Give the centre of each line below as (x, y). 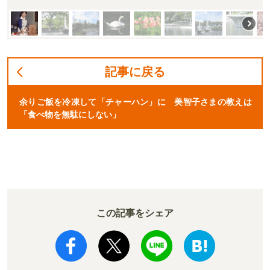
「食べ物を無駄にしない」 (70, 115)
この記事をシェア (135, 213)
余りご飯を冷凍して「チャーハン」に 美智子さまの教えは (136, 102)
